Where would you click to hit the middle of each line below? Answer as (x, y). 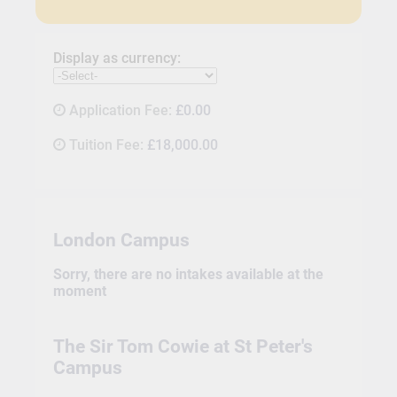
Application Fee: (122, 111)
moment (79, 291)
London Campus (121, 240)
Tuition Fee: (108, 145)
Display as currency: (117, 58)
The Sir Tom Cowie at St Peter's (183, 346)
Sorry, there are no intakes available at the (188, 274)
